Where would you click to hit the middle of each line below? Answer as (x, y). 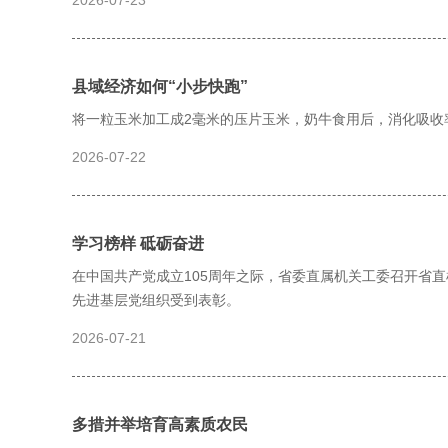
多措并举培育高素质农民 (160, 424)
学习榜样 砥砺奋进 (138, 243)
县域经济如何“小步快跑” (160, 86)
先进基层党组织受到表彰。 (156, 300)
